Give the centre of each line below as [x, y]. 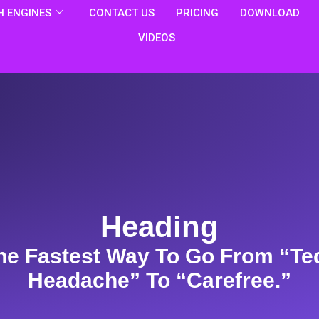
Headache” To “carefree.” [159, 281]
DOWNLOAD [270, 12]
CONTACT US [121, 12]
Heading [159, 227]
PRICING [197, 12]
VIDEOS [157, 37]
